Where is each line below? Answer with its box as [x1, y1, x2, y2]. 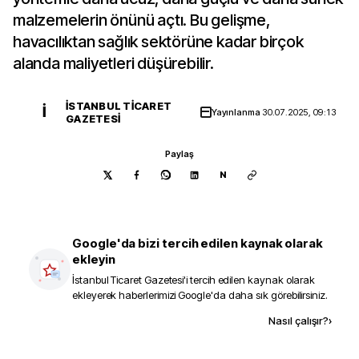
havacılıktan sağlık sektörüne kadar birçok [13, 32, 304, 51]
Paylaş [165, 148, 194, 159]
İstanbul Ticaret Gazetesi [72, 273, 184, 286]
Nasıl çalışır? [268, 314, 329, 327]
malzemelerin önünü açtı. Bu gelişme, [13, 10, 270, 30]
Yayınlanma [211, 107, 263, 118]
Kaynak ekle [115, 313, 181, 327]
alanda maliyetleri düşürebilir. [13, 54, 214, 73]
